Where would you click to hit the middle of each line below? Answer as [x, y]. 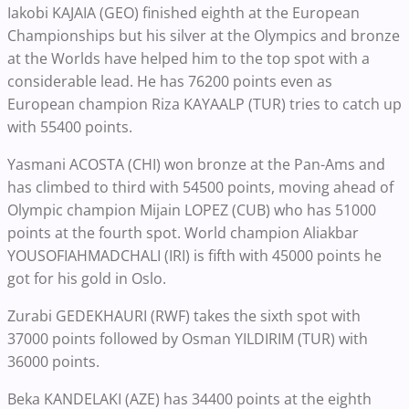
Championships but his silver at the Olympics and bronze [204, 35]
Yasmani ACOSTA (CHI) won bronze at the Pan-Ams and [196, 164]
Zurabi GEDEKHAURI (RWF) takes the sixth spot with [184, 315]
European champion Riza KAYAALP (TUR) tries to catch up [204, 104]
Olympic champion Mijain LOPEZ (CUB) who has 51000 [192, 210]
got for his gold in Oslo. [87, 278]
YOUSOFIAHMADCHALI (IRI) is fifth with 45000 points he [194, 255]
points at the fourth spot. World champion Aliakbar [183, 232]
